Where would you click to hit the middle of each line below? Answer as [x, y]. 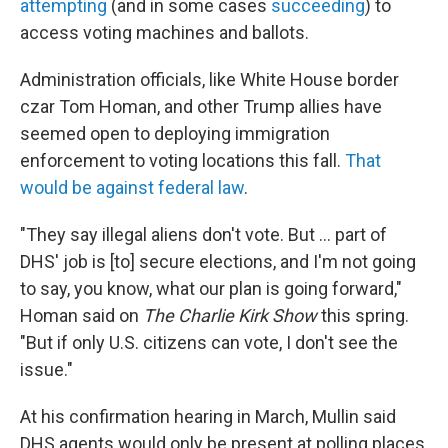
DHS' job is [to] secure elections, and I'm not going [218, 261]
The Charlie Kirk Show [230, 315]
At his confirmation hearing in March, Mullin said [208, 416]
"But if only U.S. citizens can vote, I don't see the [209, 342]
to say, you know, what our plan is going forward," [211, 288]
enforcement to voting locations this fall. [182, 160]
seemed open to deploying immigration [175, 133]
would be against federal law [132, 187]
